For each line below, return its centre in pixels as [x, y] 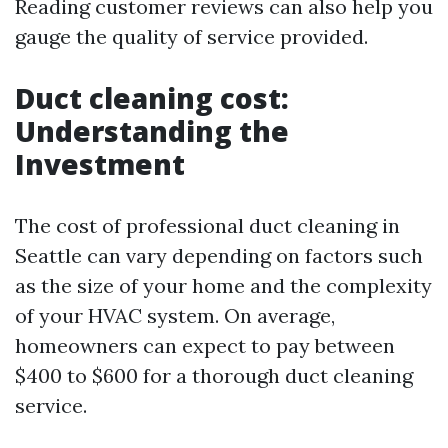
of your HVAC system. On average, [175, 315]
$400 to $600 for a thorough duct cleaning [214, 375]
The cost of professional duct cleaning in [207, 225]
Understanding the [152, 131]
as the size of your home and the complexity [223, 285]
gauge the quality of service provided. [191, 36]
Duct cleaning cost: [152, 98]
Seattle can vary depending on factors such [219, 255]
